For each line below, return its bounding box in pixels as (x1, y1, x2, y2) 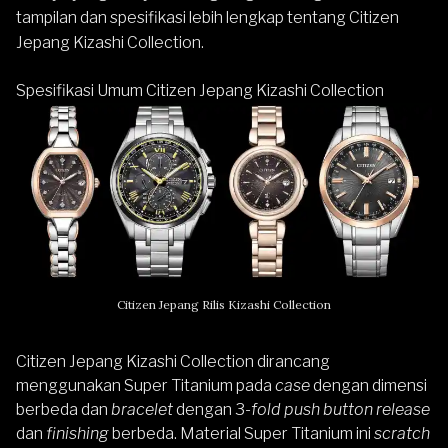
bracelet (111, 399, 176, 419)
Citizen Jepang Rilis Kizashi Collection (117, 296, 331, 312)
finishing (46, 423, 112, 443)
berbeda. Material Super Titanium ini (112, 423, 374, 443)
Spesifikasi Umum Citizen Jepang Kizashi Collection (16, 81, 384, 100)
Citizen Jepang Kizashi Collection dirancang (16, 351, 330, 371)
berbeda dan (16, 399, 111, 419)
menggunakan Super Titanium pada (16, 375, 275, 395)
